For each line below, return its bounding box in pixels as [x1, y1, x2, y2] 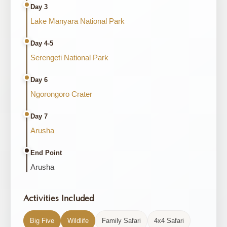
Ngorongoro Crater [30, 90, 92, 98]
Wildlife [67, 217, 89, 224]
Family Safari [102, 217, 141, 224]
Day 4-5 [30, 40, 53, 47]
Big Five [30, 217, 54, 224]
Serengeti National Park [30, 53, 108, 62]
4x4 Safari [154, 217, 184, 224]
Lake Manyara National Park [30, 17, 125, 25]
